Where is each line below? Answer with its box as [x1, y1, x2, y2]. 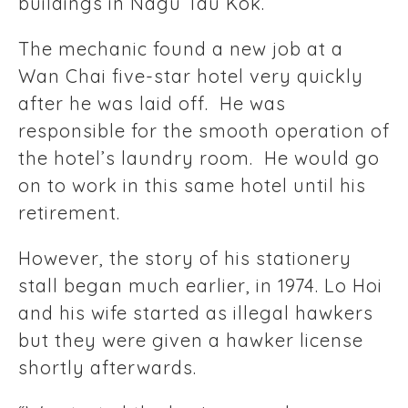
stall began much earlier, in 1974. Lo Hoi [18, 274, 382, 298]
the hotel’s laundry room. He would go [18, 147, 380, 170]
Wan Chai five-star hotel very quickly [18, 65, 363, 88]
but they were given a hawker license [18, 329, 363, 352]
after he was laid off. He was [18, 92, 286, 116]
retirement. [18, 201, 120, 225]
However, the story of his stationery [18, 247, 352, 270]
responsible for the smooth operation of [18, 119, 390, 143]
